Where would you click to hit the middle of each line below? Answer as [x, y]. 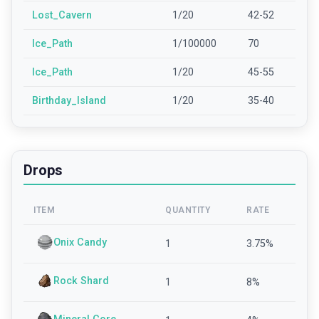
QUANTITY [188, 210]
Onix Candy [80, 242]
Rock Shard [81, 281]
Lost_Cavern [62, 15]
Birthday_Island [69, 101]
